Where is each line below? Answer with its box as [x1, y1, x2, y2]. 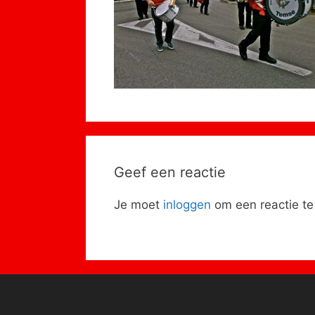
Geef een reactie [114, 164, 226, 181]
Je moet [114, 198, 163, 212]
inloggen [163, 198, 211, 212]
